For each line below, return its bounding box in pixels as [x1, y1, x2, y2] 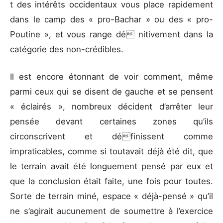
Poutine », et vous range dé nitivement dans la [10, 29, 213, 39]
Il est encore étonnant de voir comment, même [10, 71, 213, 82]
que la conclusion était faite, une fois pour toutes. [10, 176, 213, 186]
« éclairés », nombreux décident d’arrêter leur [10, 101, 213, 111]
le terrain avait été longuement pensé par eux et [10, 161, 213, 171]
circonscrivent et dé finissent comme [10, 131, 213, 141]
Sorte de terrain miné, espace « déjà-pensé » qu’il [10, 191, 213, 201]
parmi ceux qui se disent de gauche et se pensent [10, 86, 213, 97]
